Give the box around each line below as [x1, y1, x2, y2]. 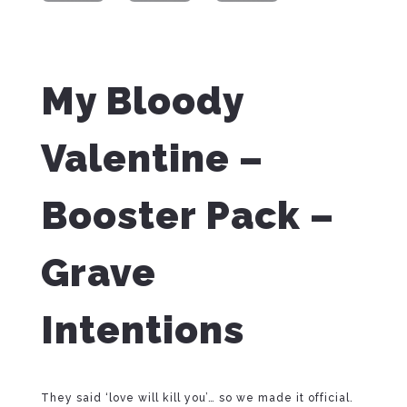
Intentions [40, 307, 244, 352]
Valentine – [40, 135, 263, 181]
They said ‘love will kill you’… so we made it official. [40, 391, 353, 404]
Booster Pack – [40, 193, 334, 238]
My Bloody [40, 78, 243, 124]
